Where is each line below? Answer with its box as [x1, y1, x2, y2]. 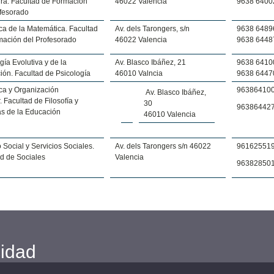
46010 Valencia [143, 109, 196, 119]
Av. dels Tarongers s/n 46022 [114, 141, 211, 150]
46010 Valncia [114, 68, 163, 78]
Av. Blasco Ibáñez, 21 [114, 57, 186, 67]
